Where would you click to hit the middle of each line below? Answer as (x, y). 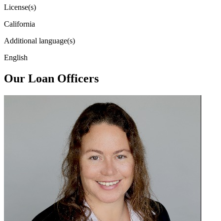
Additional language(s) (39, 40)
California (19, 24)
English (16, 57)
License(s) (20, 7)
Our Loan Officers (51, 78)
